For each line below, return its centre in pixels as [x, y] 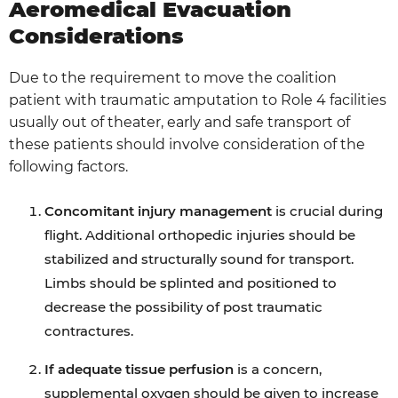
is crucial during [327, 211]
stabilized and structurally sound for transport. [199, 259]
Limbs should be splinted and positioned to [191, 283]
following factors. [68, 167]
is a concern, [278, 369]
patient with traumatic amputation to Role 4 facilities [198, 100]
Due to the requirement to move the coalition [173, 78]
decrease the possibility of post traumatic [183, 307]
